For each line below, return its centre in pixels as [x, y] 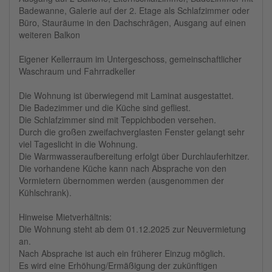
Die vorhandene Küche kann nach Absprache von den [123, 168]
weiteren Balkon [49, 35]
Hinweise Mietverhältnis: [65, 217]
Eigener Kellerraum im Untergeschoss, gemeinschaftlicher [130, 59]
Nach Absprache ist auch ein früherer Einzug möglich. [122, 253]
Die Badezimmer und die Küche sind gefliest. [105, 108]
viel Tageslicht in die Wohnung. [78, 144]
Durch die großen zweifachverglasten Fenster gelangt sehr [132, 132]
